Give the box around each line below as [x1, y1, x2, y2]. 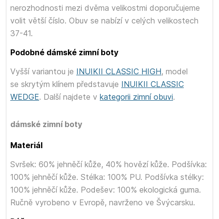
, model [161, 66, 188, 76]
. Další [39, 92, 63, 102]
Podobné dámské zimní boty [10, 47, 118, 57]
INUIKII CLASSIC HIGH [76, 66, 161, 76]
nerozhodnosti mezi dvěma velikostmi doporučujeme [10, 3, 200, 13]
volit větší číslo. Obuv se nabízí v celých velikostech [10, 16, 198, 25]
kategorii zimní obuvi [100, 92, 173, 102]
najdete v [63, 92, 100, 102]
